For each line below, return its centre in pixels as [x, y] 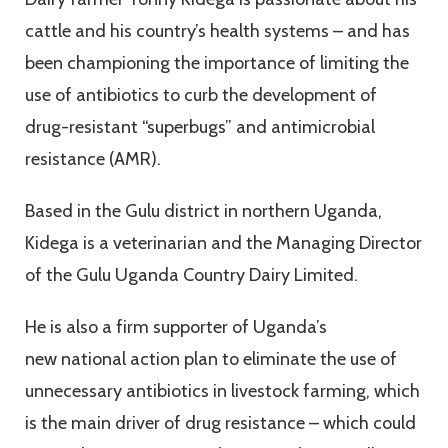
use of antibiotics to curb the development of [201, 95]
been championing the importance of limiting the [217, 63]
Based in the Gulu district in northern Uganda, [203, 211]
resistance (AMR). [93, 159]
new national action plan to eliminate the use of [211, 359]
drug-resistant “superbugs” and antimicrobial [200, 127]
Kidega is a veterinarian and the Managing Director [223, 243]
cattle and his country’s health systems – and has [217, 31]
